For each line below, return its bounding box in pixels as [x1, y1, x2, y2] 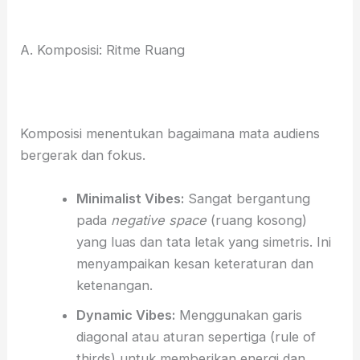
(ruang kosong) [206, 211, 307, 228]
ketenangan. [76, 276, 153, 293]
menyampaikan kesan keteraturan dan [76, 255, 313, 272]
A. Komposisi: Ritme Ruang [20, 41, 186, 58]
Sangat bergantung [183, 190, 310, 207]
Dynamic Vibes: [76, 306, 175, 323]
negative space [110, 211, 207, 228]
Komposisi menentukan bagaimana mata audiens [20, 125, 321, 142]
